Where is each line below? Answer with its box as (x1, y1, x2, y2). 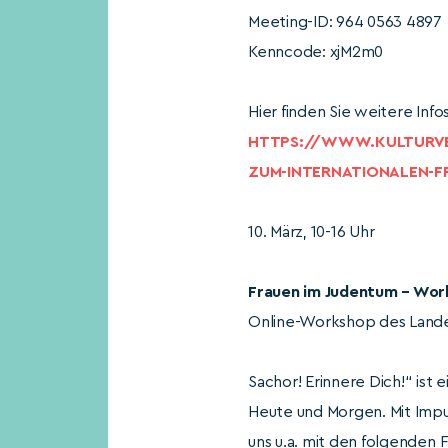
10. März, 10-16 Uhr (248, 223, 375, 240)
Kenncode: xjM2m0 (248, 43, 384, 60)
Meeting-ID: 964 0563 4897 (248, 13, 442, 30)
